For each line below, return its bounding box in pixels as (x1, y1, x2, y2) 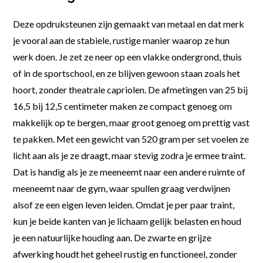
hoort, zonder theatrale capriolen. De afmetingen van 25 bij (13, 83, 248, 95)
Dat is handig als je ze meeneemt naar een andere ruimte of (13, 166, 246, 177)
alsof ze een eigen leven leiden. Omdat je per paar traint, (13, 198, 235, 210)
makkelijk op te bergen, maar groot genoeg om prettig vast (13, 116, 250, 128)
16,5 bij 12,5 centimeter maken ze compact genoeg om (13, 100, 232, 112)
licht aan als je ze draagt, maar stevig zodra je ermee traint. (13, 149, 246, 161)
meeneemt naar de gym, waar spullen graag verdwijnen (13, 182, 231, 194)
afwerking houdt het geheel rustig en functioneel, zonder (13, 248, 238, 259)
